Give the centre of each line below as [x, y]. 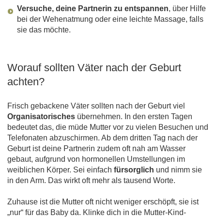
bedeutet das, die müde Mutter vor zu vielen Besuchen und [108, 127]
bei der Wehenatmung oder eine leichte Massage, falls [110, 19]
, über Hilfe [187, 9]
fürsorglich [134, 170]
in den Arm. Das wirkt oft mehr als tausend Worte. [91, 181]
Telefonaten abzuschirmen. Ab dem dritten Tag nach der [102, 138]
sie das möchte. [44, 30]
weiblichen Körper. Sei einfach [61, 170]
